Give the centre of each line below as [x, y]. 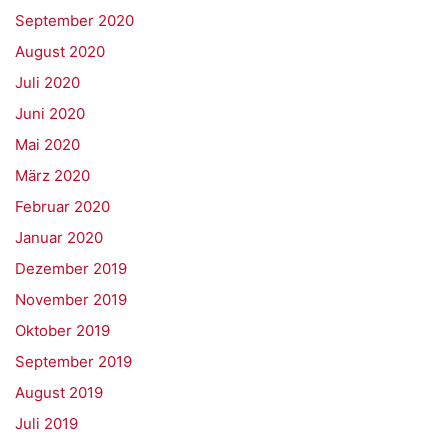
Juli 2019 [46, 423]
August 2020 [60, 51]
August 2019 [59, 392]
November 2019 [71, 299]
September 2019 [73, 361]
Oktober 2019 [62, 330]
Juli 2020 [47, 82]
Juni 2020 [50, 113]
